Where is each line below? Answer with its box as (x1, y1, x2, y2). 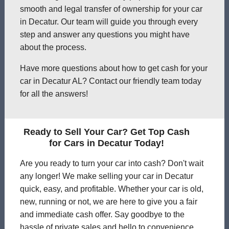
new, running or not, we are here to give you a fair (19, 197, 197, 206)
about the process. (19, 42, 86, 52)
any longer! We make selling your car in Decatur (19, 171, 193, 180)
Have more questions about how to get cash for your (19, 63, 208, 73)
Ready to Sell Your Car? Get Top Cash (24, 126, 190, 137)
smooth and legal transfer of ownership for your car (19, 4, 202, 13)
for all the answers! (19, 89, 88, 98)
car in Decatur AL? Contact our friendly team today (19, 76, 201, 85)
